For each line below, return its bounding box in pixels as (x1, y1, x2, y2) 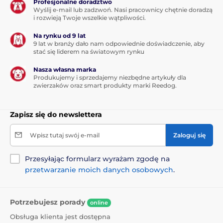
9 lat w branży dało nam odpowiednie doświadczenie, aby (33, 39, 205, 47)
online (90, 199, 108, 206)
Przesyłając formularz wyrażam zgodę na (25, 154, 170, 163)
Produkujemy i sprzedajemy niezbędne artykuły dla (33, 73, 186, 81)
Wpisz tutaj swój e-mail (30, 131, 100, 139)
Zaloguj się (173, 131, 206, 139)
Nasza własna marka (33, 65, 96, 73)
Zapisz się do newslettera (10, 110, 102, 119)
